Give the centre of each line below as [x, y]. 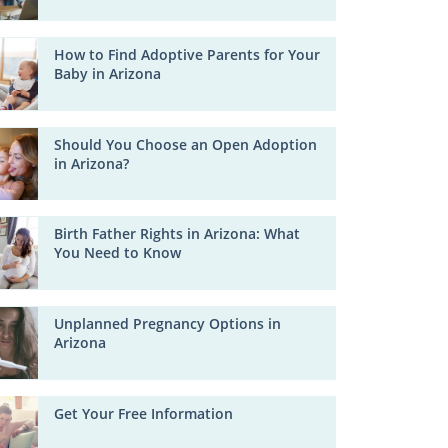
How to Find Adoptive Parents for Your [187, 55]
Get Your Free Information [144, 413]
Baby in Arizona [108, 74]
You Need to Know [118, 253]
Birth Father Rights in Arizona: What [177, 234]
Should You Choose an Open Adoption [186, 144]
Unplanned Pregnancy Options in [168, 324]
